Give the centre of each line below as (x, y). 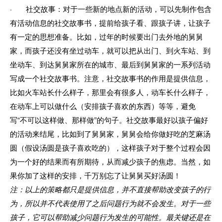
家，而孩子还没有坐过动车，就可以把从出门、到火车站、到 (110, 50)
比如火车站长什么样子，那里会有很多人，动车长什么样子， (110, 92)
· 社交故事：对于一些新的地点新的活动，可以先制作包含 (111, 8)
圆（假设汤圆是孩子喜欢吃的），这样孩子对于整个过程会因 (110, 147)
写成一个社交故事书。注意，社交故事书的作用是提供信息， (110, 78)
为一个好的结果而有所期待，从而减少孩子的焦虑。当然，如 (110, 161)
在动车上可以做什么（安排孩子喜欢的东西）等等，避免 (103, 106)
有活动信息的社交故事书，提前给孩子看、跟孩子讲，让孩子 (110, 22)
